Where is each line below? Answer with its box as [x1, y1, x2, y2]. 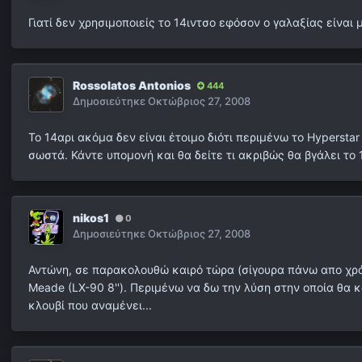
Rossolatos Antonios [73, 78, 191, 93]
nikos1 [73, 211, 109, 225]
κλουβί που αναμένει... [28, 298, 152, 313]
